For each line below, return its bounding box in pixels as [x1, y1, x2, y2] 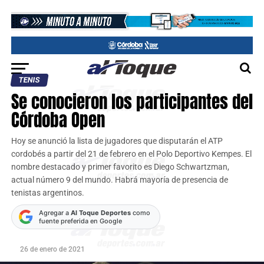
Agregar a [38, 209, 71, 217]
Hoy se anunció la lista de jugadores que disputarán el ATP [11, 136, 223, 146]
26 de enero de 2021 [19, 245, 85, 253]
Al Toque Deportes [70, 209, 131, 217]
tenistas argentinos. [11, 188, 84, 198]
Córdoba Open [11, 107, 105, 133]
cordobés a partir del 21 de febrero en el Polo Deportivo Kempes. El [11, 149, 252, 159]
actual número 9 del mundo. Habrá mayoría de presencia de [11, 175, 228, 185]
